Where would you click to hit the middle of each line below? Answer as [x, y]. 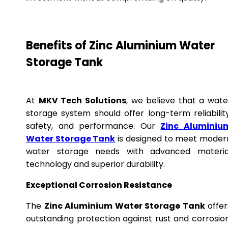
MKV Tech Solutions [82, 101]
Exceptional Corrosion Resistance [99, 185]
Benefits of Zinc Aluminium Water [120, 46]
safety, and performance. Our [93, 126]
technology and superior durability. [95, 164]
